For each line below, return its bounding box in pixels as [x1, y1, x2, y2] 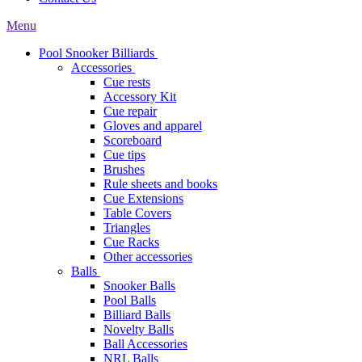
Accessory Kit [103, 90, 176, 103]
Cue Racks [103, 235, 159, 249]
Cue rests [103, 75, 150, 89]
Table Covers [103, 206, 171, 220]
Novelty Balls [103, 322, 174, 336]
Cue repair [103, 104, 157, 118]
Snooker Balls [103, 279, 175, 293]
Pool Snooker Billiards [39, 46, 154, 60]
